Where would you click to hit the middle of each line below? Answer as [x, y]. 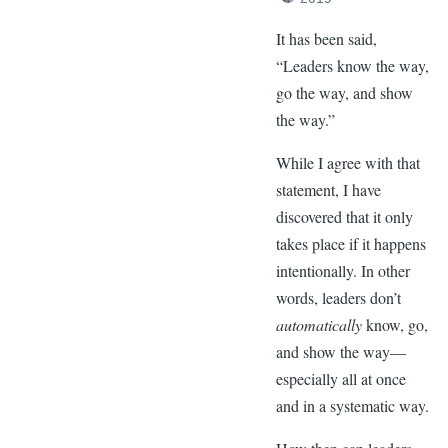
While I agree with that [347, 163]
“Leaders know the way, [352, 66]
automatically [320, 325]
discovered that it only [344, 217]
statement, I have [328, 190]
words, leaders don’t [338, 298]
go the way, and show [344, 93]
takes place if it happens [350, 244]
